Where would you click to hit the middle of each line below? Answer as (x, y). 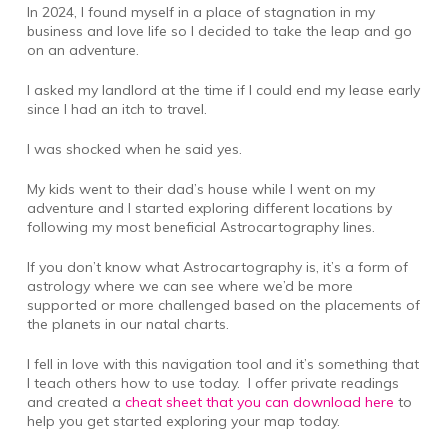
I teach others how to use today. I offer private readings (212, 382)
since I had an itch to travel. (116, 108)
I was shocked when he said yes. (134, 148)
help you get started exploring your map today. (183, 420)
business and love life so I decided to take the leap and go (219, 30)
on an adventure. (82, 49)
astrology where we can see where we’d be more (189, 285)
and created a (75, 401)
